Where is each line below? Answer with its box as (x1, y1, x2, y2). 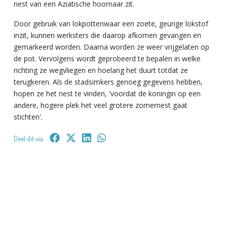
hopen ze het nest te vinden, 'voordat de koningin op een (14, 88, 201, 98)
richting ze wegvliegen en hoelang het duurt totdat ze (14, 65, 188, 75)
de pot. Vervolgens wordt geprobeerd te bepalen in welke (14, 53, 201, 63)
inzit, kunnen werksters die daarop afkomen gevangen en (14, 30, 201, 40)
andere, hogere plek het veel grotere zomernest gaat (14, 100, 187, 110)
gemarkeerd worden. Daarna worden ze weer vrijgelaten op (14, 42, 209, 52)
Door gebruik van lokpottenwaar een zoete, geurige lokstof (14, 18, 208, 28)
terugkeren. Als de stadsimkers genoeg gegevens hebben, (14, 77, 203, 87)
